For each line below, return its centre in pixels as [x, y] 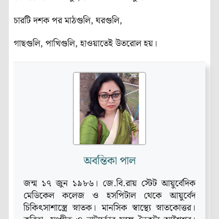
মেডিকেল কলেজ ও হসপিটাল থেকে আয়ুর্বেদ [109, 196]
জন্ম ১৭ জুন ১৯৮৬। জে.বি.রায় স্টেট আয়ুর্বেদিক [109, 184]
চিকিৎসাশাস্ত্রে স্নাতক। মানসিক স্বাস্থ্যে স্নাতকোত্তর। [109, 208]
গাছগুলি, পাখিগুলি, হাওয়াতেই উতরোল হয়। [86, 44]
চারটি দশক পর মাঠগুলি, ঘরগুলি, [68, 21]
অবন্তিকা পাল [109, 161]
